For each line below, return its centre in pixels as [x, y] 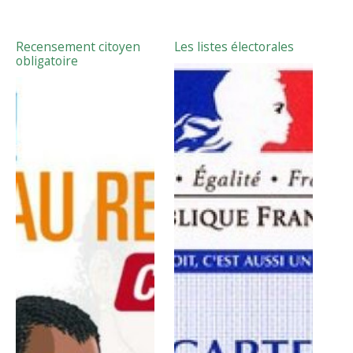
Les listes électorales [234, 47]
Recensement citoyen [78, 47]
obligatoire [47, 61]
